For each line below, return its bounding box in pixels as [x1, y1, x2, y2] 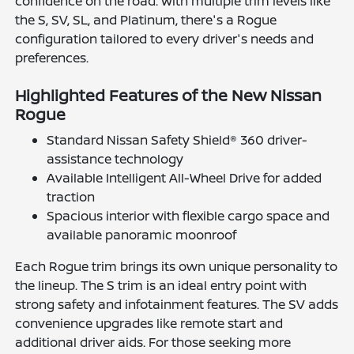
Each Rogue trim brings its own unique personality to [15, 257, 338, 275]
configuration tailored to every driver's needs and [15, 29, 314, 47]
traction [47, 187, 96, 205]
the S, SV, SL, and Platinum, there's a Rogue [15, 10, 277, 28]
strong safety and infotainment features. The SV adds [15, 295, 339, 313]
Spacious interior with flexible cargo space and [47, 206, 330, 224]
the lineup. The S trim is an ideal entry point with [15, 276, 307, 294]
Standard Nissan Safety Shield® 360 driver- [47, 130, 308, 149]
